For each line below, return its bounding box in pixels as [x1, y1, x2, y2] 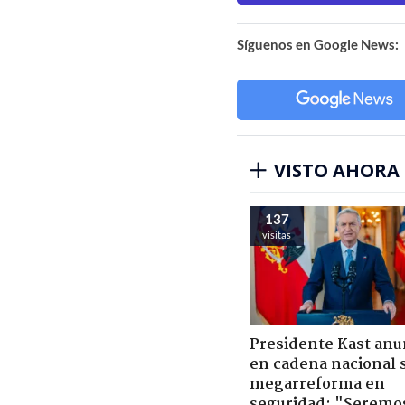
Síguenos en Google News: [237, 35, 399, 52]
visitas [262, 228, 291, 240]
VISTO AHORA [274, 157, 400, 183]
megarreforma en [250, 372, 385, 397]
